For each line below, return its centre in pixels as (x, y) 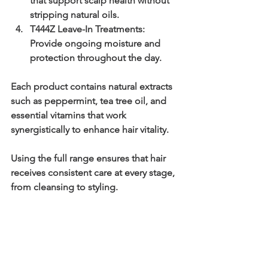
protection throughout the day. (96, 57)
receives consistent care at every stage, (94, 172)
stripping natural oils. (74, 14)
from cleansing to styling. (64, 187)
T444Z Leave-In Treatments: (87, 29)
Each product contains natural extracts (93, 86)
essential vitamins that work (70, 115)
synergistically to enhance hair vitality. (90, 129)
